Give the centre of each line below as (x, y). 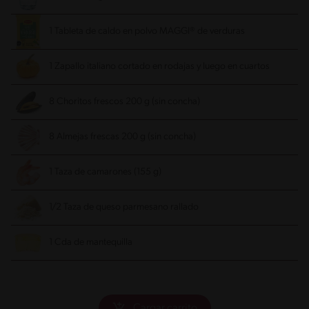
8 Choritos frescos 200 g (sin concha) (124, 102)
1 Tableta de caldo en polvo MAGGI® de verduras (147, 32)
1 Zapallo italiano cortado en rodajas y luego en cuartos (159, 67)
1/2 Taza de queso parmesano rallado (124, 208)
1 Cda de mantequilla (91, 243)
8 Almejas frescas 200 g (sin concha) (122, 137)
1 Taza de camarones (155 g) (105, 172)
